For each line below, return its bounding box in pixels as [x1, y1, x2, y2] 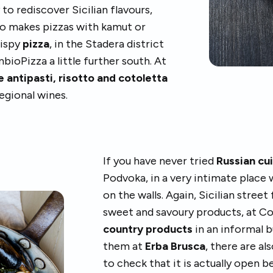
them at [103, 239, 146, 253]
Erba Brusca [145, 239, 206, 253]
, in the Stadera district [49, 37, 164, 51]
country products [103, 222, 193, 236]
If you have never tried [103, 154, 217, 168]
